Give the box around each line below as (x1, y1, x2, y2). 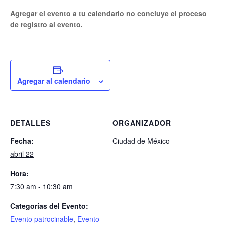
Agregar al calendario (17, 75, 90, 86)
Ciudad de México (113, 135, 170, 146)
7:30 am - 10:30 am (10, 181, 73, 191)
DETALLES (10, 117, 51, 128)
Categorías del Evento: (10, 200, 88, 211)
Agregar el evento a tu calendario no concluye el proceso (10, 8, 207, 18)
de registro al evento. (10, 19, 83, 29)
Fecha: (10, 135, 34, 146)
